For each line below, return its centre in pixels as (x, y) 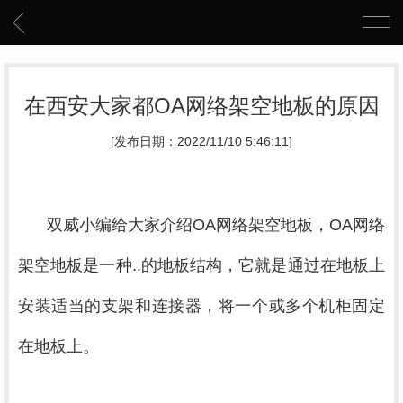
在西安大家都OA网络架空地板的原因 (201, 106)
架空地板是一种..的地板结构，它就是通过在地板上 (201, 265)
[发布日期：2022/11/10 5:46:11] (201, 142)
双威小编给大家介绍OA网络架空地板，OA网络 (216, 225)
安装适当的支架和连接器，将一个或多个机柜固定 (201, 306)
